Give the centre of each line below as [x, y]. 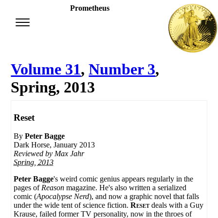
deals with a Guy [177, 205]
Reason [53, 188]
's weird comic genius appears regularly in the [124, 179]
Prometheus [90, 8]
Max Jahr [70, 154]
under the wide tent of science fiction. [72, 205]
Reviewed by [34, 154]
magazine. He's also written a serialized [126, 188]
